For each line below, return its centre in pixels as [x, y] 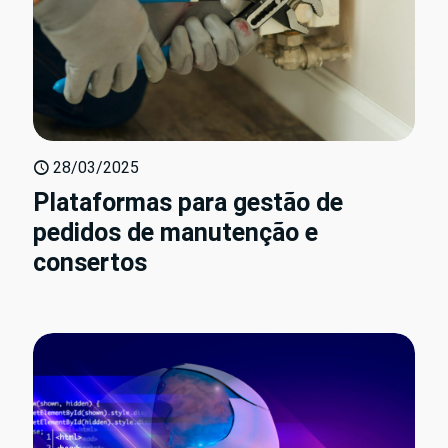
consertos [90, 263]
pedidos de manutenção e [175, 233]
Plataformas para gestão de [188, 203]
